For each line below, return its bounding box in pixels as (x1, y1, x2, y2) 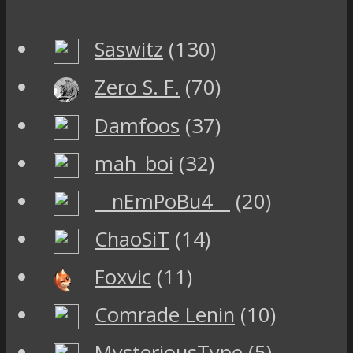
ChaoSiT (95, 225, 169, 254)
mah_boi (95, 149, 173, 177)
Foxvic (95, 263, 151, 292)
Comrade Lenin (95, 301, 235, 329)
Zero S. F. (95, 73, 180, 102)
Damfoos (95, 111, 180, 139)
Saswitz (95, 35, 163, 64)
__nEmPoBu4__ (95, 187, 230, 215)
